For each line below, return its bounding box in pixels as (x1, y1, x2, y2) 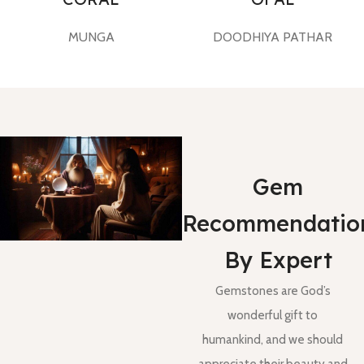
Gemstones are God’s (214, 284, 331, 299)
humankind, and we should (202, 332, 344, 348)
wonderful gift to (227, 308, 318, 323)
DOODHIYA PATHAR (213, 29, 333, 45)
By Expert (223, 246, 332, 275)
